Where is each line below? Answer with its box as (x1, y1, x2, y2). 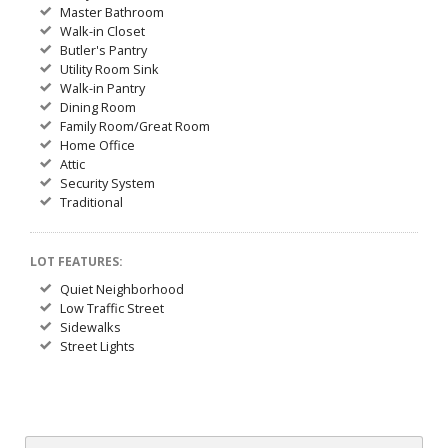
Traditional (60, 194, 123, 211)
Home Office (60, 137, 135, 154)
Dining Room (60, 99, 136, 116)
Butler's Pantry (60, 42, 147, 59)
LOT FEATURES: (30, 253, 123, 270)
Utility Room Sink (60, 61, 159, 78)
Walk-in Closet (60, 23, 145, 40)
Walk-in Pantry (60, 80, 145, 97)
